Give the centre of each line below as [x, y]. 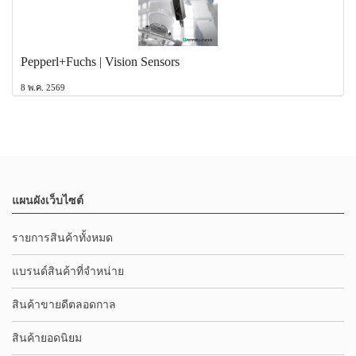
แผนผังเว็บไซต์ [48, 201]
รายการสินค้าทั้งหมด [62, 238]
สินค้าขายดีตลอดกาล [64, 305]
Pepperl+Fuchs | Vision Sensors [100, 62]
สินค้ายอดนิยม [47, 339]
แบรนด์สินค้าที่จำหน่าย [68, 272]
